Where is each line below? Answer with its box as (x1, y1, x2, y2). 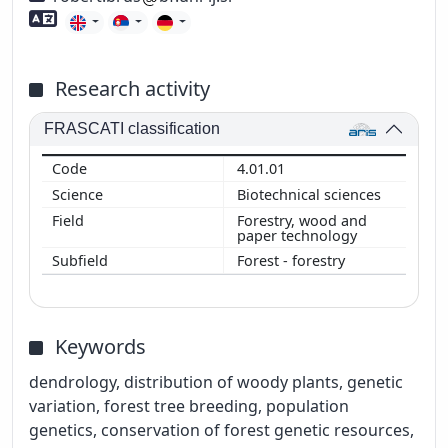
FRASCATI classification (44, 120, 221, 138)
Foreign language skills (64, 7, 238, 30)
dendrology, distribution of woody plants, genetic (29, 370, 403, 393)
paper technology (237, 225, 361, 245)
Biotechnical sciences (237, 184, 385, 204)
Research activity (55, 74, 210, 102)
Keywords (55, 332, 146, 360)
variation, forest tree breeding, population (29, 394, 349, 417)
